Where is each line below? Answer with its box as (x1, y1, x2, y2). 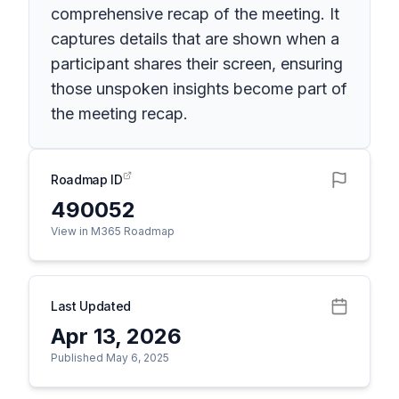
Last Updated (51, 298, 131, 313)
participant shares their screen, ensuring (51, 54, 343, 73)
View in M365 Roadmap (51, 224, 175, 238)
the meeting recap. (51, 104, 188, 123)
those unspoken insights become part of (51, 79, 347, 98)
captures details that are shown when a (51, 29, 339, 48)
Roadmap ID (51, 172, 123, 187)
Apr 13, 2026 (51, 323, 182, 349)
